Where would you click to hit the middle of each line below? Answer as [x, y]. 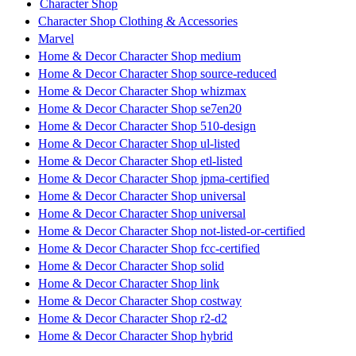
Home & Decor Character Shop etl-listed [140, 161]
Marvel [56, 38]
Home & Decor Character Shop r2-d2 [133, 318]
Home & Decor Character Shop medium [139, 56]
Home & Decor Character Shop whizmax [142, 91]
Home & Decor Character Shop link [129, 283]
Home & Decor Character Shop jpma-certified [154, 178]
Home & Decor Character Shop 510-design [147, 126]
